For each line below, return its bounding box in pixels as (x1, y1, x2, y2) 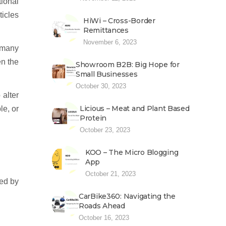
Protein (80, 114, 107, 123)
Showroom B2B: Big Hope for (76, 60, 180, 69)
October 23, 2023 (80, 126, 130, 134)
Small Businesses (76, 70, 138, 79)
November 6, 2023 (83, 38, 137, 46)
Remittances (83, 26, 129, 35)
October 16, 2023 (79, 214, 129, 221)
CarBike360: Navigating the (79, 192, 176, 201)
